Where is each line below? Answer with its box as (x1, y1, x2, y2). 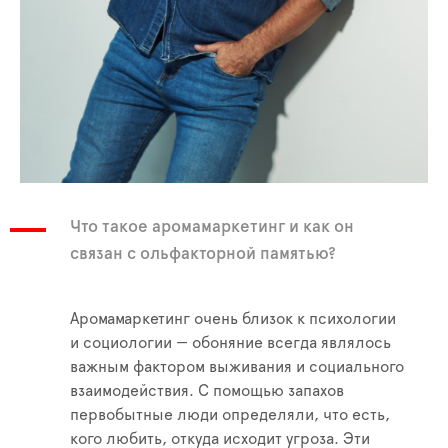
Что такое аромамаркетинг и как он (70, 218, 354, 235)
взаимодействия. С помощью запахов (70, 383, 344, 399)
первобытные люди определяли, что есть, (70, 407, 390, 423)
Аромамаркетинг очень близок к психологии (70, 311, 396, 327)
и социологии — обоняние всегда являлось (70, 335, 391, 351)
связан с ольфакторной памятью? (70, 245, 336, 262)
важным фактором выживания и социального (70, 359, 404, 375)
